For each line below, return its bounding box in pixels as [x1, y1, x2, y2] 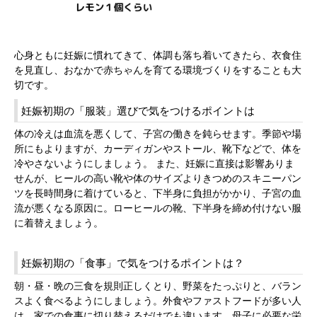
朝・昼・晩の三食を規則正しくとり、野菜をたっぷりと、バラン [14, 279, 301, 293]
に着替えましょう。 [14, 216, 103, 230]
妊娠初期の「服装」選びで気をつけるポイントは [21, 103, 255, 118]
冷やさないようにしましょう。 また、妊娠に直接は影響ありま [14, 156, 294, 171]
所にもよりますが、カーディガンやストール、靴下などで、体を [14, 142, 301, 156]
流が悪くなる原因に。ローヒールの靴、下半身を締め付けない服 [14, 201, 301, 215]
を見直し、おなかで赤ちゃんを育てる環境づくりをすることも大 [14, 63, 301, 77]
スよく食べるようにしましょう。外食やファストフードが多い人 [14, 294, 301, 308]
